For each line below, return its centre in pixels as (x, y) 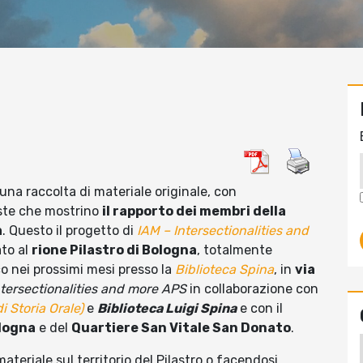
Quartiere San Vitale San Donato (181, 328)
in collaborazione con (252, 289)
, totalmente (235, 250)
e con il (260, 309)
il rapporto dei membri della (194, 211)
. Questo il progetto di (70, 231)
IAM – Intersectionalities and (223, 231)
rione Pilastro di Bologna (114, 250)
